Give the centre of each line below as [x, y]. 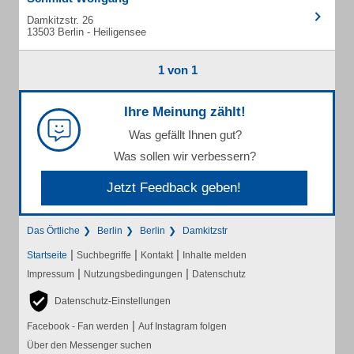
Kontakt [157, 255]
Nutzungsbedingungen [133, 274]
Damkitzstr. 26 [60, 20]
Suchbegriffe [104, 255]
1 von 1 [177, 70]
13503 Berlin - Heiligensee [87, 32]
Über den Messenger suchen [89, 345]
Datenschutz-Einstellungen [113, 301]
